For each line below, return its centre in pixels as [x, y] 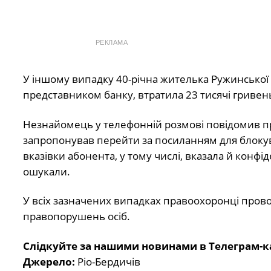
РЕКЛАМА [112, 43]
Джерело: [50, 261]
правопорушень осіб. [76, 217]
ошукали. [46, 171]
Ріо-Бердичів [109, 261]
